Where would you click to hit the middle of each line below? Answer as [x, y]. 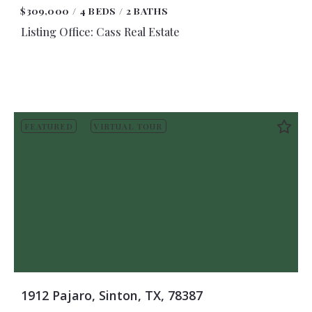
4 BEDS [97, 10]
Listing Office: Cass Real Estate [100, 31]
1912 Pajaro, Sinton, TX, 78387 [111, 296]
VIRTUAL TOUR [128, 126]
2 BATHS [147, 10]
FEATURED [48, 126]
